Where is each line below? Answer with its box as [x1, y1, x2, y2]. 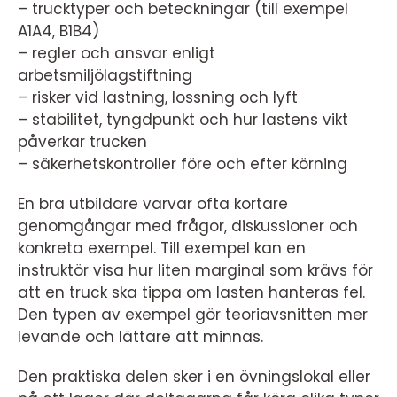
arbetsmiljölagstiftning [18, 65, 192, 86]
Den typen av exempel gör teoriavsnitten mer [18, 304, 368, 325]
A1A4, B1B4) [18, 20, 99, 42]
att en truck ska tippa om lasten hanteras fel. [18, 282, 365, 303]
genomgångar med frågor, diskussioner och [18, 215, 358, 237]
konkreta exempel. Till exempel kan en [18, 237, 306, 259]
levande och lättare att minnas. [18, 326, 263, 347]
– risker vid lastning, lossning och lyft [18, 87, 298, 108]
